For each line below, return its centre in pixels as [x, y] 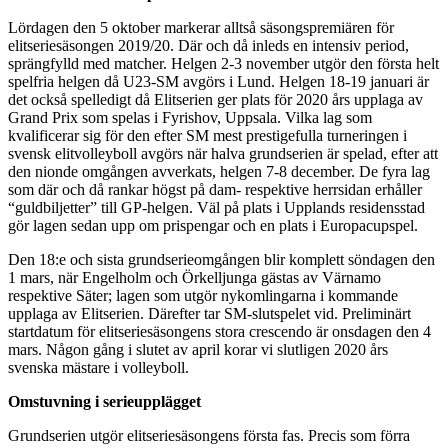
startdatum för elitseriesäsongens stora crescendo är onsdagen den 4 [219, 331]
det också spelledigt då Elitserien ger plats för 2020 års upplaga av [215, 99]
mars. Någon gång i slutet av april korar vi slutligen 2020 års [198, 349]
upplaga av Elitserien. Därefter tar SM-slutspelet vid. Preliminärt [209, 313]
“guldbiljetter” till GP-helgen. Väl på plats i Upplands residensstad [216, 207]
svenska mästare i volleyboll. [98, 367]
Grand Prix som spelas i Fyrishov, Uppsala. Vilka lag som [190, 117]
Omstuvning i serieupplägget [104, 401]
